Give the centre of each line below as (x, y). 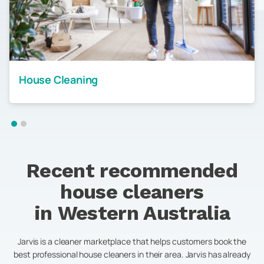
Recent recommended (132, 170)
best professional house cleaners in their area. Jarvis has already (132, 254)
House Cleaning (59, 80)
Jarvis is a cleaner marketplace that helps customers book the (132, 241)
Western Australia (144, 213)
